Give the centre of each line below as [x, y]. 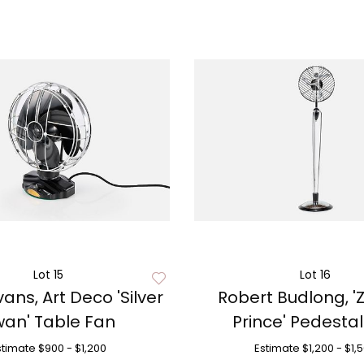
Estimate [277, 348]
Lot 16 [316, 275]
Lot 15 [49, 275]
